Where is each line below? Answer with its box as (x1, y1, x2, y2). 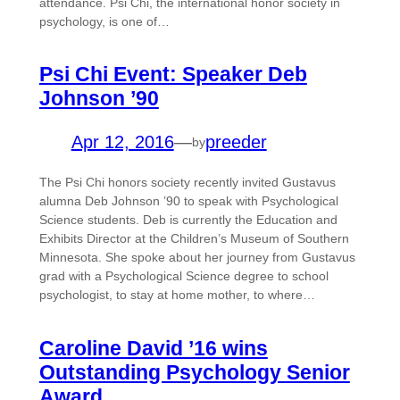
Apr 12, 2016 (71, 132, 174, 153)
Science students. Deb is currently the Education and (38, 212, 337, 228)
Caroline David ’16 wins (38, 337, 268, 361)
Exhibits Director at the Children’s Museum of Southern (38, 231, 349, 246)
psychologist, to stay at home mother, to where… (38, 287, 315, 303)
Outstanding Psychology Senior (38, 361, 350, 385)
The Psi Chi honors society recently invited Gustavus (38, 175, 336, 190)
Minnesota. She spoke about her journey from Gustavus (38, 250, 355, 265)
